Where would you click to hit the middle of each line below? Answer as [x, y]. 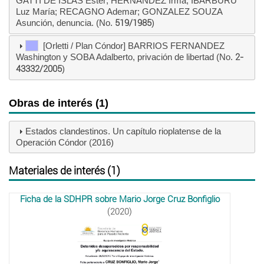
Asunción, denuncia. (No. [65, 23]
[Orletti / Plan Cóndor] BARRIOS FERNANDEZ [131, 46]
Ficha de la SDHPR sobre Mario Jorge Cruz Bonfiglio [120, 199]
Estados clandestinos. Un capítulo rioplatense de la [123, 131]
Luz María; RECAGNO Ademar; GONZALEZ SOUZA [119, 12]
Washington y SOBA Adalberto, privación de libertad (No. [125, 57]
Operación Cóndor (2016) [65, 143]
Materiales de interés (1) [65, 170]
